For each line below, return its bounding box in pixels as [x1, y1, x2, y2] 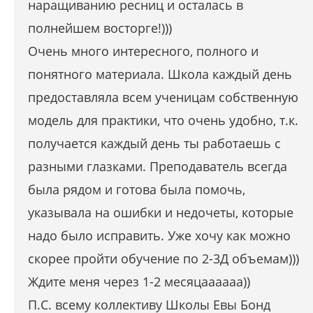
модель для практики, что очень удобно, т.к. [28, 112, 298, 129]
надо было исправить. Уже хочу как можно [28, 227, 291, 245]
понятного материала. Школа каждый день [28, 66, 292, 83]
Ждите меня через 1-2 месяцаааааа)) [28, 273, 250, 291]
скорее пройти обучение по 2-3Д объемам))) [28, 250, 299, 268]
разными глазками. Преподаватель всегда [28, 158, 287, 175]
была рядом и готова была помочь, [28, 181, 245, 198]
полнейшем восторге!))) [28, 20, 172, 37]
